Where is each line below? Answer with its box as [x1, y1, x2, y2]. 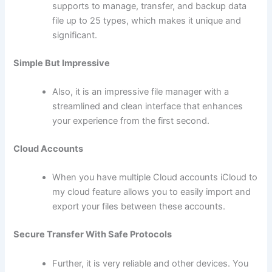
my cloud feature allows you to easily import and [52, 186, 251, 198]
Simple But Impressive [13, 57, 110, 69]
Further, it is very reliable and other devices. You [52, 257, 249, 269]
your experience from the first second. [52, 115, 210, 127]
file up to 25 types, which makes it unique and [52, 15, 242, 26]
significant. [52, 29, 98, 41]
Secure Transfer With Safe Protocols [13, 229, 172, 240]
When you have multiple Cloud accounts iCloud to [52, 172, 258, 183]
